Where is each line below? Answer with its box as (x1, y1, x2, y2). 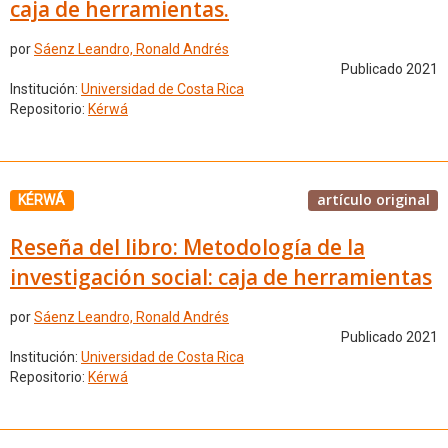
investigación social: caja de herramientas (10, 262, 432, 291)
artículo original (316, 190, 430, 209)
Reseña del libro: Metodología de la (10, 232, 365, 261)
